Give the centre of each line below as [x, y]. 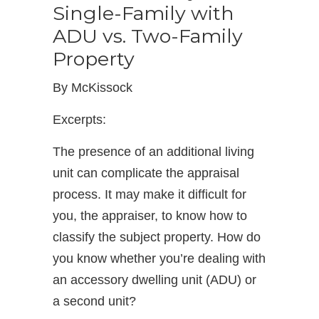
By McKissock [93, 88]
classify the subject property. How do [157, 237]
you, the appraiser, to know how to [150, 216]
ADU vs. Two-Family [148, 36]
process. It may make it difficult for [150, 194]
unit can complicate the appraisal [146, 173]
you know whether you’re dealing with [159, 258]
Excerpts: [79, 120]
